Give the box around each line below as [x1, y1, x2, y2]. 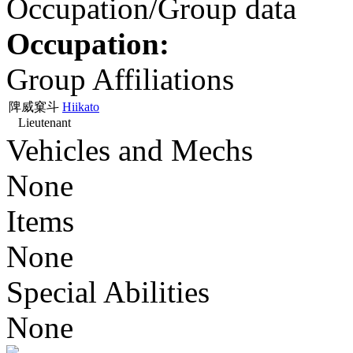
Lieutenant [9, 116, 71, 129]
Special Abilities [6, 275, 210, 309]
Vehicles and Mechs [6, 133, 253, 167]
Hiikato [62, 100, 99, 113]
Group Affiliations [6, 62, 234, 96]
